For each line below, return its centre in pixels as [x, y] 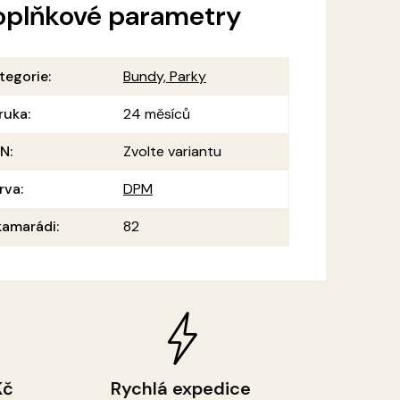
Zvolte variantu [173, 152]
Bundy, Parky [165, 77]
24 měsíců [157, 114]
